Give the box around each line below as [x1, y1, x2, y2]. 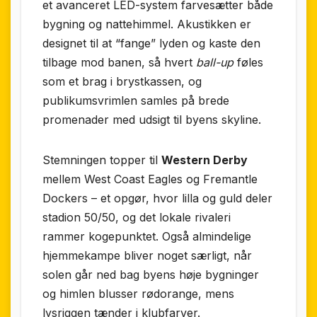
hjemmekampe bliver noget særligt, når [42, 248, 252, 263]
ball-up [196, 55, 234, 70]
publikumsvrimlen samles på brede [42, 93, 229, 108]
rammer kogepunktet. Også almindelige [42, 229, 251, 244]
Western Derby [161, 153, 248, 168]
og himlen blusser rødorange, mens [42, 287, 234, 301]
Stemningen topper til [42, 153, 161, 168]
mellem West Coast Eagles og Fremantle [42, 172, 258, 187]
